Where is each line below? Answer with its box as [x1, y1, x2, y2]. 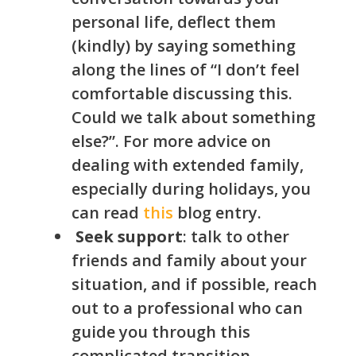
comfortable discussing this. [72, 83, 292, 105]
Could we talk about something [72, 106, 315, 129]
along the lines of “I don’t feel [72, 59, 300, 81]
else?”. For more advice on [72, 130, 271, 153]
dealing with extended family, [72, 154, 304, 176]
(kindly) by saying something [72, 35, 296, 57]
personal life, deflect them [72, 11, 276, 33]
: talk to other [183, 226, 289, 248]
